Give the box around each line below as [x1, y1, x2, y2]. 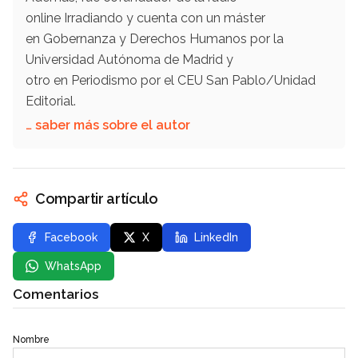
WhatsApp [45, 260, 101, 273]
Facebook [45, 231, 97, 245]
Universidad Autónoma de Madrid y [26, 52, 233, 68]
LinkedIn [194, 231, 238, 245]
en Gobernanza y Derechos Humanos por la [26, 31, 284, 47]
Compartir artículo [35, 190, 158, 208]
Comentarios [13, 285, 98, 302]
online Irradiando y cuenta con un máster [26, 10, 265, 26]
